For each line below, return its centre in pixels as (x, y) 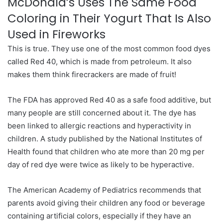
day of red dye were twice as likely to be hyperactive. (101, 165)
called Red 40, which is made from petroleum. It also (100, 61)
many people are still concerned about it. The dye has (102, 113)
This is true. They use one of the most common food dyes (109, 49)
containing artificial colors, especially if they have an (99, 216)
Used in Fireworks (56, 34)
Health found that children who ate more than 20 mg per (106, 152)
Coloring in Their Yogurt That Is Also (109, 18)
